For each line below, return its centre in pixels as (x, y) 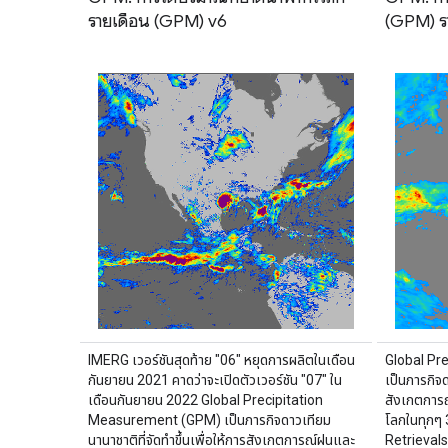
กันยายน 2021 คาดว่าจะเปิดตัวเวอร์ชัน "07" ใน (215, 379)
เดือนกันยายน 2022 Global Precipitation (205, 399)
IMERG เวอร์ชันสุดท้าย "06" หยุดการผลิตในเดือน (221, 359)
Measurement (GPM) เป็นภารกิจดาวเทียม (209, 419)
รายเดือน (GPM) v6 (157, 20)
